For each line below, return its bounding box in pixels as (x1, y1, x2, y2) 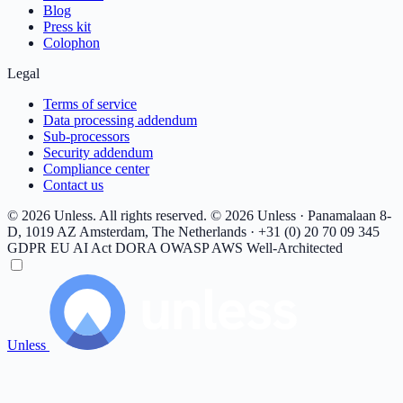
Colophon (43, 35, 100, 50)
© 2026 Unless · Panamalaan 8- (210, 208, 391, 223)
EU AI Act (50, 240, 115, 255)
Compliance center (43, 161, 149, 176)
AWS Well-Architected (211, 240, 343, 255)
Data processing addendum (43, 112, 197, 128)
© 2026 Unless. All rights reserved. (7, 208, 207, 223)
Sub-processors (43, 129, 130, 144)
